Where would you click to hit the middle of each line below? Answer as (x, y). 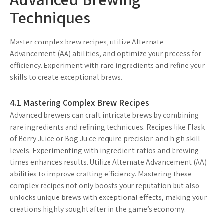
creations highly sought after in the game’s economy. (98, 209)
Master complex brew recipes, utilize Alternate (87, 42)
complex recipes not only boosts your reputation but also (105, 185)
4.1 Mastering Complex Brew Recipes (79, 102)
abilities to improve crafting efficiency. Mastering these (101, 174)
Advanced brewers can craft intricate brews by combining (104, 115)
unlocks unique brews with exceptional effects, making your (108, 197)
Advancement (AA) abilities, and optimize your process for (106, 53)
